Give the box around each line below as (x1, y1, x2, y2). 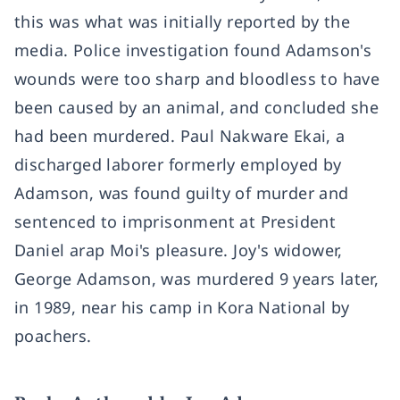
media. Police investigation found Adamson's (14, 39, 372, 61)
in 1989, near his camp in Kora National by (14, 296, 350, 318)
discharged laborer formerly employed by (14, 154, 342, 175)
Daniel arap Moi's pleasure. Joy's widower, (14, 239, 343, 261)
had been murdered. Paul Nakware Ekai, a (14, 125, 346, 146)
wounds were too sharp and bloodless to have (14, 68, 380, 89)
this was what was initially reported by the (14, 11, 351, 32)
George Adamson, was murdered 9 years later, (14, 268, 379, 289)
